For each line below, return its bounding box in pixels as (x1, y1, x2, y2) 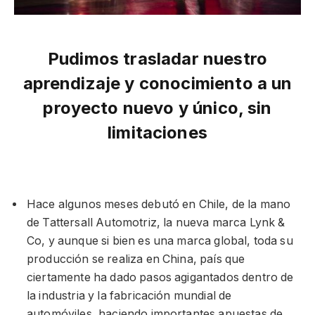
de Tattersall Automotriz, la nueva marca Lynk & (27, 216, 285, 230)
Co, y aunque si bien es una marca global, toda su (27, 234, 293, 248)
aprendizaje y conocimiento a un (22, 72, 292, 94)
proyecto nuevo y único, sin (43, 97, 272, 118)
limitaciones (108, 122, 207, 143)
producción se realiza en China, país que (27, 252, 245, 266)
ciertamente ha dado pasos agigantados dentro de (27, 271, 294, 285)
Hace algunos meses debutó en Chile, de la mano (27, 198, 291, 212)
